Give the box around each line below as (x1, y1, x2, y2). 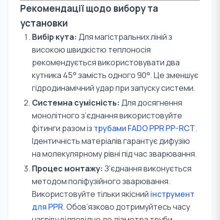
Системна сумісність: (32, 97, 120, 108)
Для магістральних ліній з (77, 31, 172, 42)
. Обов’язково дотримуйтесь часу (63, 201, 190, 212)
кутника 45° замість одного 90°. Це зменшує (32, 70, 198, 81)
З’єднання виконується (103, 163, 192, 174)
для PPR (32, 201, 63, 212)
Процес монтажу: (32, 163, 103, 174)
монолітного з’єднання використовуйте (32, 110, 182, 121)
